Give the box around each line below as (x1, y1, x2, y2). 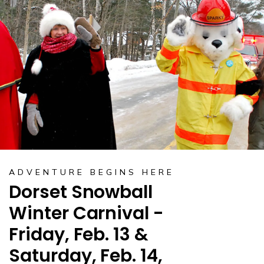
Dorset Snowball (9, 180, 153, 205)
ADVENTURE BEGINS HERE (9, 167, 174, 177)
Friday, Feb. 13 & (9, 222, 148, 247)
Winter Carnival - (9, 201, 164, 226)
